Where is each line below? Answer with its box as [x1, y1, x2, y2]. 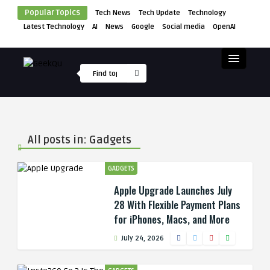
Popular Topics [25, 8, 80, 17]
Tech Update [139, 8, 180, 17]
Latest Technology [24, 22, 84, 31]
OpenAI [213, 22, 236, 31]
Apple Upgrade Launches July [114, 183, 232, 198]
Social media [162, 22, 205, 31]
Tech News [95, 8, 131, 17]
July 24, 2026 [119, 234, 164, 242]
